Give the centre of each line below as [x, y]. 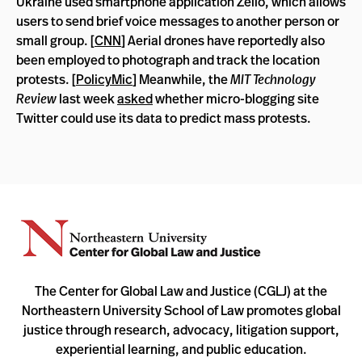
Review [38, 98]
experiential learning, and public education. [181, 349]
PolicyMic [104, 79]
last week [88, 98]
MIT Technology [273, 79]
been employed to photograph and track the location [168, 59]
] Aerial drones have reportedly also [223, 40]
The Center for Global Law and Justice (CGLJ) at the [181, 290]
